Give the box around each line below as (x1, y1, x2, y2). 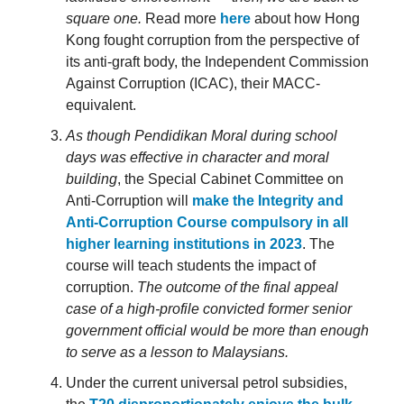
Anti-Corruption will (66, 192, 192, 208)
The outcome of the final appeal (137, 279, 338, 295)
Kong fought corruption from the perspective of (66, 32, 359, 48)
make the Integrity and (192, 192, 344, 208)
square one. (66, 10, 145, 26)
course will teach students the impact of (66, 257, 316, 273)
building (66, 170, 117, 187)
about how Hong (251, 10, 360, 26)
